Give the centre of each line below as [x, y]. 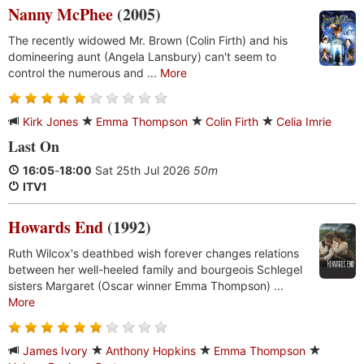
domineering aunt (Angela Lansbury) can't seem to [142, 56]
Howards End [56, 227]
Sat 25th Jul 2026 [143, 170]
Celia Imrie [304, 121]
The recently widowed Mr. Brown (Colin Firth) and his [148, 40]
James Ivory [55, 351]
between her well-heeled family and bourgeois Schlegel [155, 269]
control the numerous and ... [84, 73]
